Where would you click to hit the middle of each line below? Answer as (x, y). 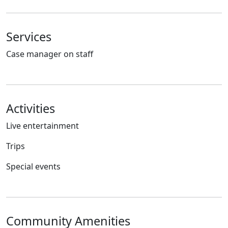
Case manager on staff (50, 54)
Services (29, 37)
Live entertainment (42, 126)
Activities (31, 109)
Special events (33, 167)
